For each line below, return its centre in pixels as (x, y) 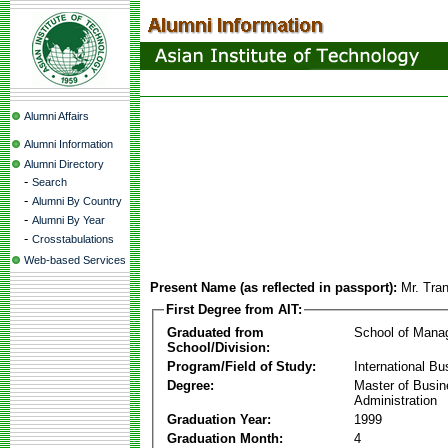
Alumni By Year (68, 220)
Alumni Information (68, 144)
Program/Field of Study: (241, 366)
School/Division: (218, 347)
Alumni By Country (77, 201)
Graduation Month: (225, 438)
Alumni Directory (64, 164)
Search (49, 182)
